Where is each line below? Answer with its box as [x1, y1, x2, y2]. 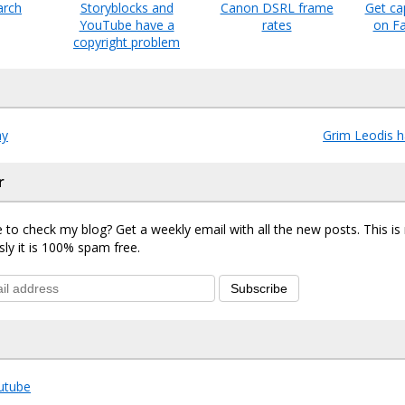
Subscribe [231, 280, 287, 296]
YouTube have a [79, 15, 174, 33]
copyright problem [73, 33, 180, 51]
